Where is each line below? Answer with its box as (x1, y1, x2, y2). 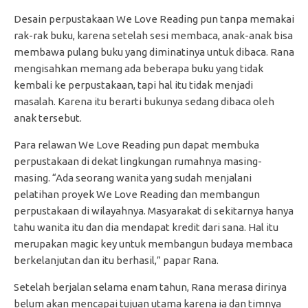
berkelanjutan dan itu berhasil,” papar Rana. (14, 254, 219, 266)
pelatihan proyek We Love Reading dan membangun (14, 188, 260, 200)
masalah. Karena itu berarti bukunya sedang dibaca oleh (14, 95, 274, 107)
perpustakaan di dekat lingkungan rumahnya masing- (14, 155, 262, 167)
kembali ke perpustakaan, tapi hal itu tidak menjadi (14, 78, 253, 91)
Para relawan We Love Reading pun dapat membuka (14, 138, 259, 151)
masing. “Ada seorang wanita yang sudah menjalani (14, 171, 252, 184)
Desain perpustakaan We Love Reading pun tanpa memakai (14, 12, 294, 25)
